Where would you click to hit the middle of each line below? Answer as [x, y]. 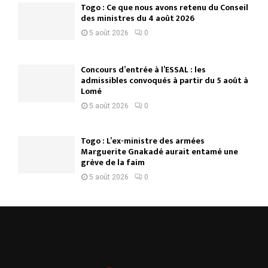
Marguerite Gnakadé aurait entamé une [159, 151]
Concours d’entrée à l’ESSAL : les [143, 69]
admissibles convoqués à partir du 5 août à [165, 80]
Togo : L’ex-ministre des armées [143, 141]
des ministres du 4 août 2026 [138, 18]
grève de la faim [113, 162]
